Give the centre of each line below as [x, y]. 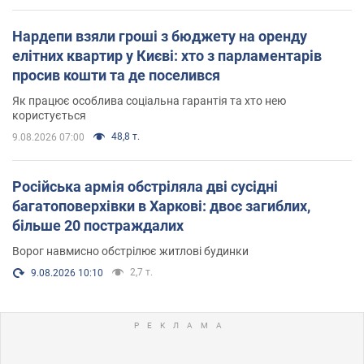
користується [49, 115]
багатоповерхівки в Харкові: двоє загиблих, [161, 206]
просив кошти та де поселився [116, 75]
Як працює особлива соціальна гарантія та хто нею [149, 100]
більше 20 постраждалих [98, 225]
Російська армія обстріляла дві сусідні [145, 186]
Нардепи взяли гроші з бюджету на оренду [160, 36]
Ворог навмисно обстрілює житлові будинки [130, 251]
